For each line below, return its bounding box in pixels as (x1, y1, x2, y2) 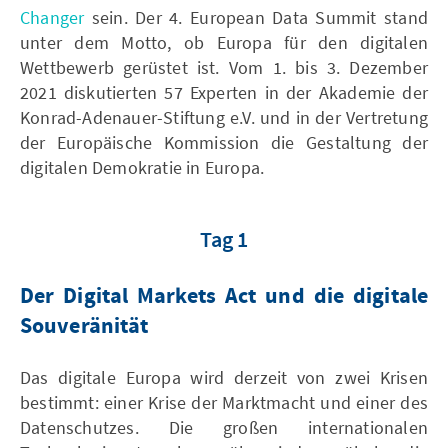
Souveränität (20, 311, 149, 342)
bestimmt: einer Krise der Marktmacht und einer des (20, 390, 428, 414)
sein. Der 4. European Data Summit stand (84, 5, 428, 29)
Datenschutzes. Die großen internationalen (20, 415, 428, 439)
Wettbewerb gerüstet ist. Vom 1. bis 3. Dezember (20, 55, 428, 79)
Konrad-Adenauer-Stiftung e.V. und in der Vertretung (20, 105, 428, 129)
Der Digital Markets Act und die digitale (20, 281, 428, 312)
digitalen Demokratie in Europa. (20, 155, 265, 179)
